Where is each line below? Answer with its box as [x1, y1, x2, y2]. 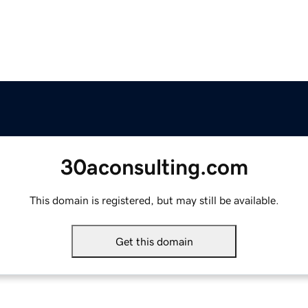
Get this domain [115, 236, 193, 247]
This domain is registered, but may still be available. [29, 195, 279, 206]
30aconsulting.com [60, 156, 248, 179]
